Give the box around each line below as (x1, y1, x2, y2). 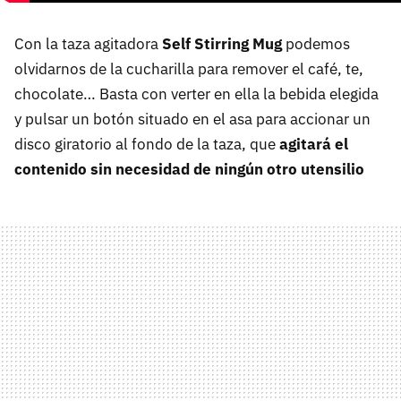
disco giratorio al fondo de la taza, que (14, 134, 279, 154)
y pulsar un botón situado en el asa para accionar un (14, 109, 371, 129)
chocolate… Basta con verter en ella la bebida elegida (14, 84, 379, 104)
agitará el (279, 134, 348, 154)
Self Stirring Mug (162, 34, 282, 54)
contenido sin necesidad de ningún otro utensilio (14, 159, 364, 179)
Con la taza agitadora (14, 34, 162, 54)
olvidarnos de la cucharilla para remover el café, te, (14, 59, 363, 79)
